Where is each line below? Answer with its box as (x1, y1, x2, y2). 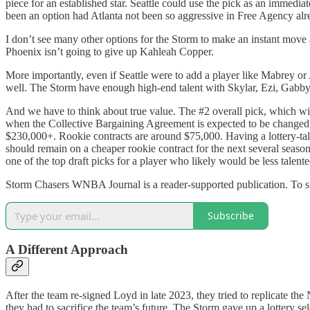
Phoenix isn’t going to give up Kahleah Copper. (6, 45, 214, 57)
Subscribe (208, 209, 254, 223)
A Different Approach (6, 242, 128, 257)
